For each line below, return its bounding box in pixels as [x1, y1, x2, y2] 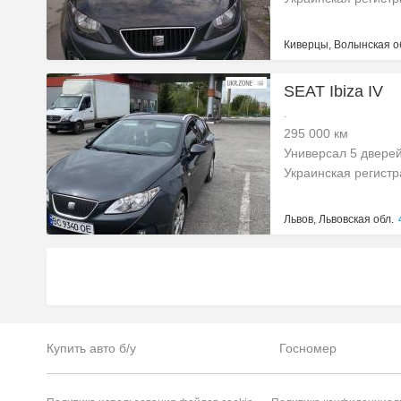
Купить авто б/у [47, 341, 136, 355]
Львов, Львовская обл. [284, 213, 394, 226]
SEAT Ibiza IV [284, 82, 383, 100]
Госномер [279, 341, 337, 355]
